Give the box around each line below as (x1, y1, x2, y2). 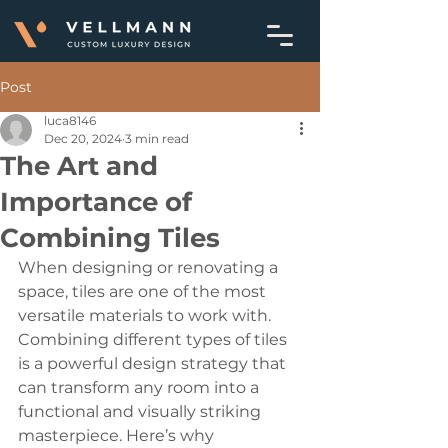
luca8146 (44, 113, 96, 128)
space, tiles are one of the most (18, 282, 270, 301)
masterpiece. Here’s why (18, 426, 218, 445)
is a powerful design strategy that (18, 354, 290, 373)
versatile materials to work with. (18, 306, 275, 325)
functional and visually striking (18, 402, 265, 421)
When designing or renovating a (18, 258, 282, 277)
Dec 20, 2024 (44, 131, 122, 146)
